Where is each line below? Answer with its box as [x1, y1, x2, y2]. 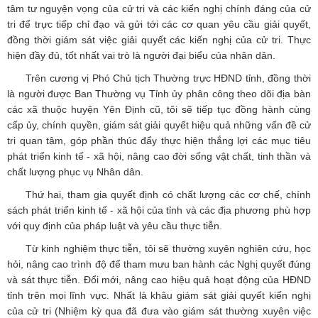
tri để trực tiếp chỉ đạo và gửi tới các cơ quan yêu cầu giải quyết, [7, 18, 311, 31]
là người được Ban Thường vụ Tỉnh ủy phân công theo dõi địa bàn [7, 88, 311, 100]
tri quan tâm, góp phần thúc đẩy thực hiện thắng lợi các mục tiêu [7, 135, 311, 147]
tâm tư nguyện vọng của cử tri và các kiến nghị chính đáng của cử [7, 3, 311, 15]
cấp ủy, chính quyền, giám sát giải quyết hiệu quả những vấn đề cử [7, 119, 311, 131]
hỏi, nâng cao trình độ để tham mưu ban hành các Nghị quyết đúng [7, 258, 311, 270]
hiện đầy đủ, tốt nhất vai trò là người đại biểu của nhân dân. [7, 50, 275, 62]
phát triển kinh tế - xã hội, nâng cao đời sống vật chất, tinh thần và [7, 150, 311, 163]
